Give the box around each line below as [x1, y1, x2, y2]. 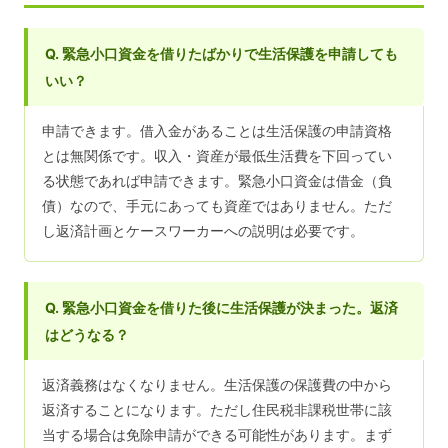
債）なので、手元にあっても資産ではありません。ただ [42, 197, 393, 214]
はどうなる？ [45, 325, 130, 343]
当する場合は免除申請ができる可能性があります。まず [42, 426, 393, 443]
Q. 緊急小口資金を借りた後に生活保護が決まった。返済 [45, 298, 399, 316]
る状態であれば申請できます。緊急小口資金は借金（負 [42, 172, 393, 189]
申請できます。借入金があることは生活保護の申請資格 [42, 122, 393, 139]
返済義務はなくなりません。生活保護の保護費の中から [42, 376, 393, 393]
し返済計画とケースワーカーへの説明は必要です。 [42, 222, 365, 239]
